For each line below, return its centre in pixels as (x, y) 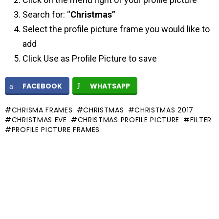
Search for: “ (46, 14)
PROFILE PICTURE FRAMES (56, 130)
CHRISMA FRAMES (42, 110)
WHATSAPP (110, 86)
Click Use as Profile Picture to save (90, 58)
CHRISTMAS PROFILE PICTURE (129, 120)
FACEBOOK (42, 86)
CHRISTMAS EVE (39, 120)
